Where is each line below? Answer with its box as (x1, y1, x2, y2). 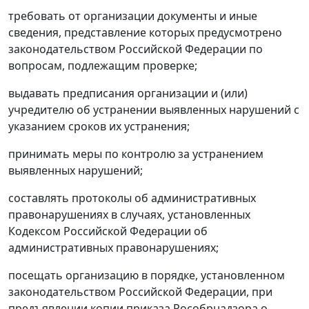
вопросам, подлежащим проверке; (8, 58, 197, 73)
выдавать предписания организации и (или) (8, 86, 248, 101)
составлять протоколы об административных (8, 190, 256, 206)
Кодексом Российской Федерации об (8, 223, 208, 239)
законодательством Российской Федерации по (8, 41, 263, 57)
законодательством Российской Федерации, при (8, 284, 272, 299)
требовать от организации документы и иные (8, 8, 257, 23)
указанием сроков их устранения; (8, 119, 190, 134)
